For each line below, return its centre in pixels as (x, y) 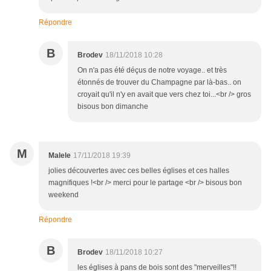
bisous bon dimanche (113, 107)
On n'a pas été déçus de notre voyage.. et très (152, 70)
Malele (60, 156)
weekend (64, 195)
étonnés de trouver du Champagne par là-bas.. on (159, 83)
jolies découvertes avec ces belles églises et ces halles (139, 171)
